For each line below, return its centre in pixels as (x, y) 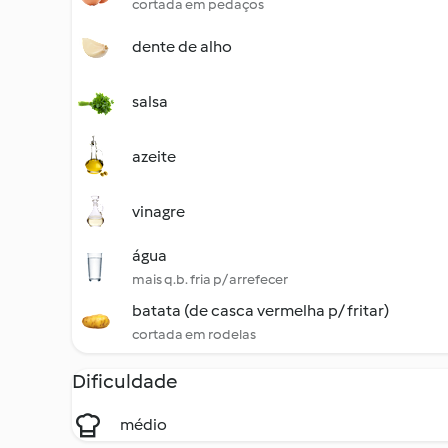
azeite (154, 156)
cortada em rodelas (194, 334)
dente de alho (182, 46)
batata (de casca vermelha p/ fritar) (260, 310)
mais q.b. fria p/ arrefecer (210, 279)
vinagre (158, 211)
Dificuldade (125, 381)
